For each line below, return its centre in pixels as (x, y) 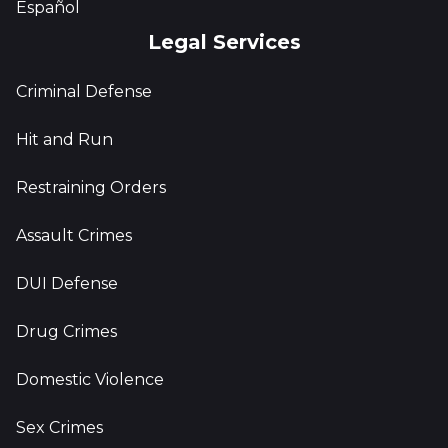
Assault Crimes (74, 235)
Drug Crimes (66, 331)
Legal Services (224, 42)
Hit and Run (64, 139)
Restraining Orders (91, 187)
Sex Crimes (59, 427)
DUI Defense (67, 283)
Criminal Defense (84, 91)
